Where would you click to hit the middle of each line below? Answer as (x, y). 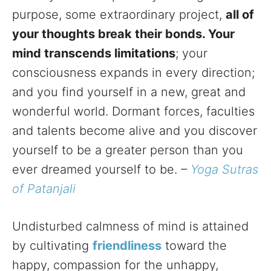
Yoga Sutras (224, 170)
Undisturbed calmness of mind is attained (130, 227)
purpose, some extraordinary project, (119, 15)
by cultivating (52, 246)
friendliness (127, 246)
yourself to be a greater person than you (128, 150)
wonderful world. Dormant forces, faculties (133, 112)
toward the (194, 246)
